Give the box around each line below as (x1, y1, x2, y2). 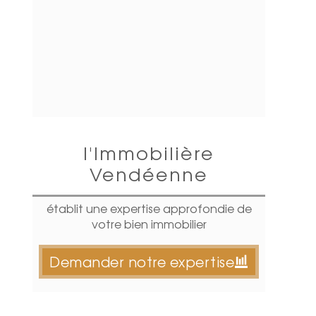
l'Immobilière (83, 139, 214, 166)
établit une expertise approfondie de (46, 200, 252, 217)
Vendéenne (90, 160, 208, 187)
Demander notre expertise (49, 252, 235, 272)
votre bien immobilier (91, 215, 207, 232)
